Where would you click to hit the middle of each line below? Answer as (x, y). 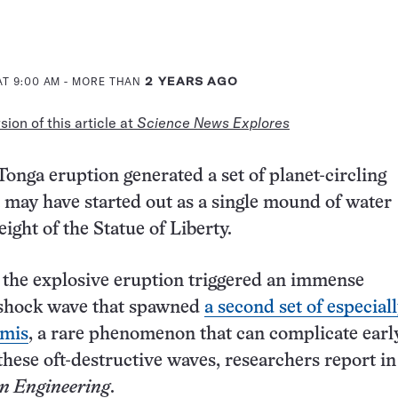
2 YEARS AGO (192, 81)
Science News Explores (213, 122)
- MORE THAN (103, 81)
